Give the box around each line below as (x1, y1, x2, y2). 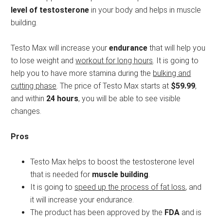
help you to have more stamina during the (11, 69, 153, 78)
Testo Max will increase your (11, 43, 109, 53)
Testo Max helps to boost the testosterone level (30, 157, 195, 167)
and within (11, 94, 47, 104)
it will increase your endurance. (30, 195, 134, 205)
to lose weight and (11, 56, 76, 66)
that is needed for (30, 170, 92, 180)
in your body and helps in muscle (89, 5, 201, 15)
